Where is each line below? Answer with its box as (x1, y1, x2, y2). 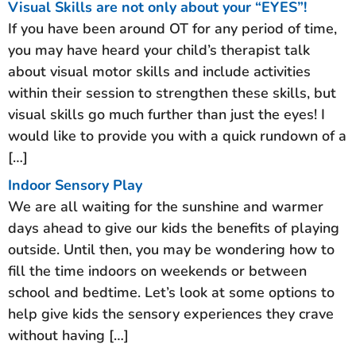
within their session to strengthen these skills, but (8, 83, 336, 103)
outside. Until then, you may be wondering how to (8, 240, 335, 259)
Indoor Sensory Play (8, 176, 142, 195)
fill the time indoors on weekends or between (8, 261, 307, 281)
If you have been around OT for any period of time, (8, 19, 337, 38)
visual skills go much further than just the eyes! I (8, 105, 325, 124)
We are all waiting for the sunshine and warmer (8, 197, 323, 216)
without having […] (8, 326, 129, 345)
